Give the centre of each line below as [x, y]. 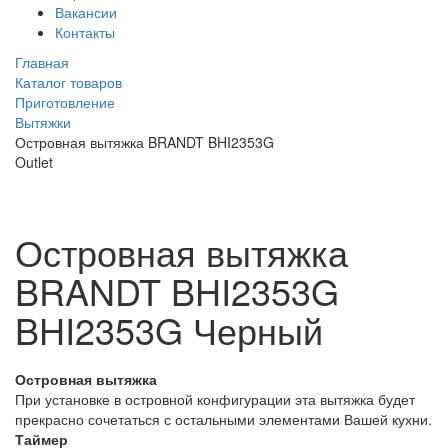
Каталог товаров [68, 82]
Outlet [34, 162]
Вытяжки [43, 122]
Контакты [85, 32]
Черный [258, 330]
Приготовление [65, 102]
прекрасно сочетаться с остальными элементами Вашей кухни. [223, 419]
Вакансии [86, 12]
